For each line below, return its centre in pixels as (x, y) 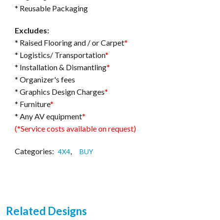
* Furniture (32, 104)
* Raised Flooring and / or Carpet (69, 43)
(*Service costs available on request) (75, 129)
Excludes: (32, 30)
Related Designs (46, 211)
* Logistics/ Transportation (60, 55)
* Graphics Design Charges (60, 92)
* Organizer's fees (45, 80)
